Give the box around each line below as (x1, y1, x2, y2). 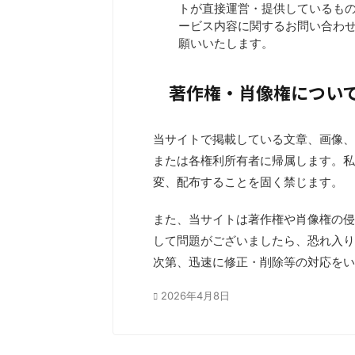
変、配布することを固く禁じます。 (153, 174, 343, 189)
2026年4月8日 (161, 289, 230, 302)
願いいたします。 (178, 36, 273, 52)
